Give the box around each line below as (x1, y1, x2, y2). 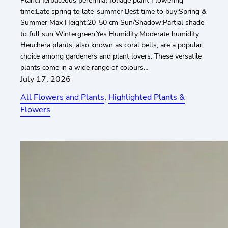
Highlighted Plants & (108, 92, 185, 103)
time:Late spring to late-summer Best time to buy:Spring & (20, 7, 207, 17)
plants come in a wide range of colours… (20, 63, 149, 73)
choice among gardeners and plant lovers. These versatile (20, 51, 202, 62)
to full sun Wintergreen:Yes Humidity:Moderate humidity (20, 29, 199, 39)
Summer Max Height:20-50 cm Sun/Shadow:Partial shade (20, 18, 204, 28)
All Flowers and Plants (20, 92, 104, 103)
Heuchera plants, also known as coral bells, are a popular (20, 40, 202, 50)
